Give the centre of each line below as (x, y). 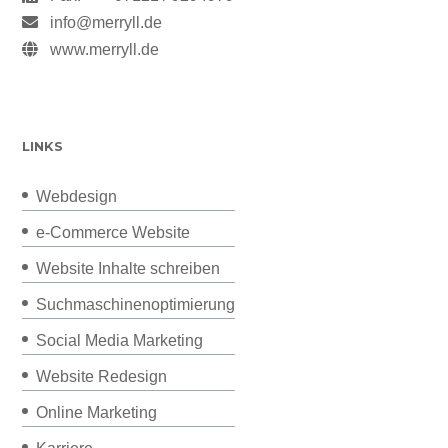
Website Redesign (102, 376)
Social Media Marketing (120, 340)
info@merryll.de (106, 23)
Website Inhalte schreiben (128, 268)
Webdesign (77, 196)
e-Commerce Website (113, 232)
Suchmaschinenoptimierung (136, 304)
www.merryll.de (105, 50)
